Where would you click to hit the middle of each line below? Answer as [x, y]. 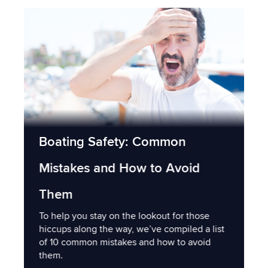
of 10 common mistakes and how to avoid [125, 242]
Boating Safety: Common [112, 142]
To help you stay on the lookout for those [124, 216]
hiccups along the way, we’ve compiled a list [132, 229]
